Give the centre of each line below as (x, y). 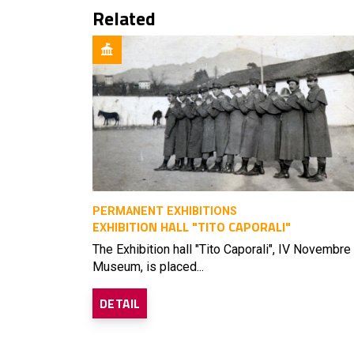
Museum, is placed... (148, 266)
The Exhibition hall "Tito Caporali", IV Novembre (222, 249)
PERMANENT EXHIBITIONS (165, 211)
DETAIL (120, 303)
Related (124, 18)
